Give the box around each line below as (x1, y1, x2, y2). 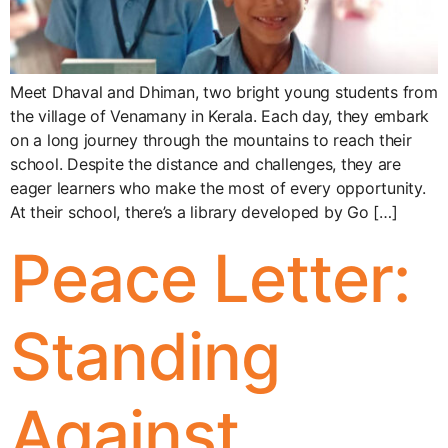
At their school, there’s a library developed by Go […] (10, 201, 398, 222)
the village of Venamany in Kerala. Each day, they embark (10, 105, 429, 126)
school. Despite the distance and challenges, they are (10, 153, 401, 174)
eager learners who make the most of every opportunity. (10, 177, 426, 198)
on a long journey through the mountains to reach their (10, 129, 412, 150)
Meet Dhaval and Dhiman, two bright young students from (10, 81, 438, 102)
